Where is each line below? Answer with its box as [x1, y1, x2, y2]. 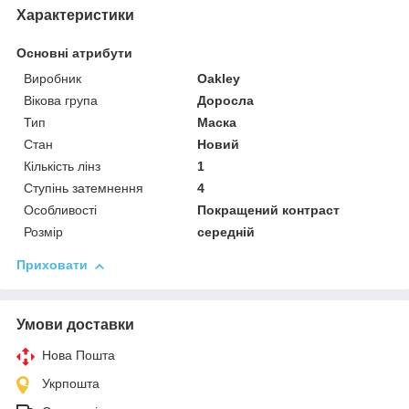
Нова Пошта [42, 348, 115, 363]
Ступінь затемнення [24, 181, 143, 196]
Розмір [24, 225, 63, 240]
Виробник [24, 71, 81, 87]
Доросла [197, 93, 255, 109]
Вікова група [24, 93, 98, 109]
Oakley [197, 71, 241, 87]
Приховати [16, 257, 88, 273]
